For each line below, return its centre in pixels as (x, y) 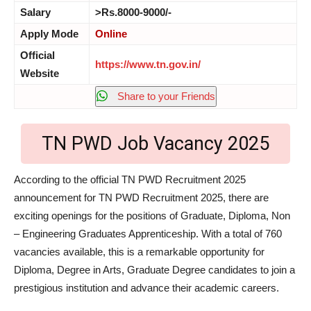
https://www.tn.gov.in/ (148, 65)
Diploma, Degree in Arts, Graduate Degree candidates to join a (154, 270)
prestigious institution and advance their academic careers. (146, 288)
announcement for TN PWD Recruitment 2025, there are (141, 198)
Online (111, 34)
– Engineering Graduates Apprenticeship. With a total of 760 (148, 234)
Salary (35, 12)
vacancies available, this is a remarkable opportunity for (139, 252)
